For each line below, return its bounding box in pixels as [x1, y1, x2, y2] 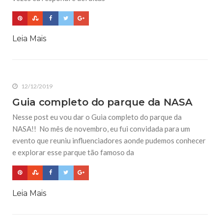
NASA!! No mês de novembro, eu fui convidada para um [12, 124, 190, 134]
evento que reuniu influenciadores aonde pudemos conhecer [12, 136, 206, 145]
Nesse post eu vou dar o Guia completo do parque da [12, 112, 182, 122]
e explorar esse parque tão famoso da [12, 148, 134, 157]
